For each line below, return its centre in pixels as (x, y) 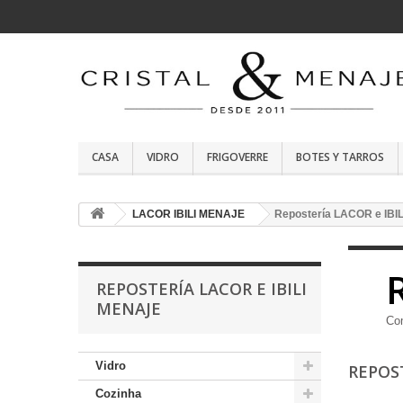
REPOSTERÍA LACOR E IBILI (201, 289)
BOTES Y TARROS (340, 157)
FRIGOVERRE (237, 157)
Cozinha (118, 394)
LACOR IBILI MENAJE (188, 214)
